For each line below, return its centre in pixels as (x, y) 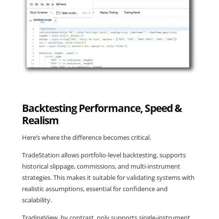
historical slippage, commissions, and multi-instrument (101, 166)
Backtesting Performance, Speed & (102, 108)
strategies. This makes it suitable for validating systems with (108, 178)
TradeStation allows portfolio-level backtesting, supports (104, 155)
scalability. (37, 200)
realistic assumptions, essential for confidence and (95, 189)
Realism (40, 120)
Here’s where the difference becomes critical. (86, 138)
